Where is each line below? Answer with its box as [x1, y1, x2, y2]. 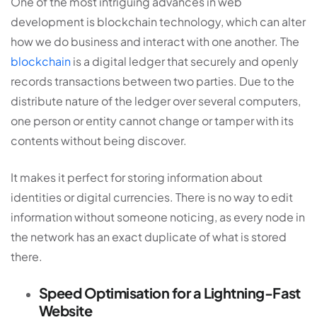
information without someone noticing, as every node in [11, 209, 305, 224]
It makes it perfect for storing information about [11, 169, 263, 185]
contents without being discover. [11, 132, 189, 148]
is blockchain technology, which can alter [84, 13, 306, 29]
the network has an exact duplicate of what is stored [11, 229, 287, 244]
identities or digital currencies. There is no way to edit [11, 189, 293, 204]
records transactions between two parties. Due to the [11, 73, 294, 88]
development [11, 13, 84, 29]
